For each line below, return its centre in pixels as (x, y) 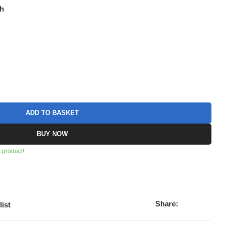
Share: (167, 204)
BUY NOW (52, 134)
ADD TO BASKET (52, 113)
